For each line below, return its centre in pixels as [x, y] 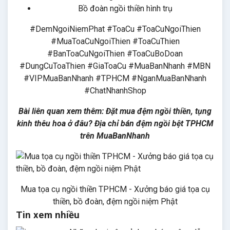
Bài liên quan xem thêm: [62, 111]
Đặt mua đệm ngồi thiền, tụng [159, 111]
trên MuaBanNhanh [115, 136]
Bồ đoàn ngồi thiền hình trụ [125, 8]
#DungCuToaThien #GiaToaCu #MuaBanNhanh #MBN [115, 66]
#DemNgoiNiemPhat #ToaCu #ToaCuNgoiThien [115, 29]
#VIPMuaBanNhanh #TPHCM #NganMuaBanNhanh [115, 78]
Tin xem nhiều [48, 215]
